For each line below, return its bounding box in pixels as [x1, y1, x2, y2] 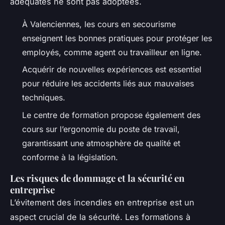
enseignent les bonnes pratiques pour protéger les [22, 33, 212, 43]
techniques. [22, 92, 65, 103]
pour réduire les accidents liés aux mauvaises [22, 78, 194, 89]
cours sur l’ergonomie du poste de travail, [22, 124, 180, 134]
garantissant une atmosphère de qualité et [22, 138, 180, 148]
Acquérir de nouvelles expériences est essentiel [22, 64, 201, 75]
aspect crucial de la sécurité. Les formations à [10, 211, 190, 222]
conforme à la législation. [22, 152, 118, 162]
